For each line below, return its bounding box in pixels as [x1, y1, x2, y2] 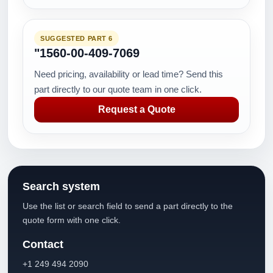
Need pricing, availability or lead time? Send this [34, 69, 223, 79]
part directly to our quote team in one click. [34, 84, 202, 94]
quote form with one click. [23, 215, 121, 225]
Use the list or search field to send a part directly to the [23, 201, 233, 211]
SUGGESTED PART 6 [40, 35, 113, 42]
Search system [23, 180, 100, 193]
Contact [23, 238, 63, 250]
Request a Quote [97, 104, 175, 115]
